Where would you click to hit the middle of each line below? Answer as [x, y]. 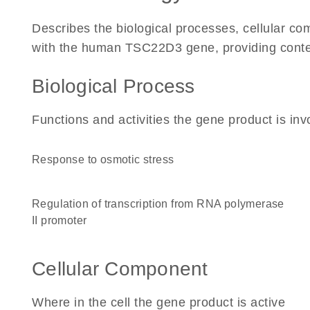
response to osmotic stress [107, 159]
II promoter [60, 220]
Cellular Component [120, 269]
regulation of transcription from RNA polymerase [36, 204]
